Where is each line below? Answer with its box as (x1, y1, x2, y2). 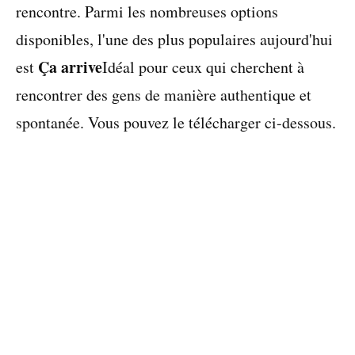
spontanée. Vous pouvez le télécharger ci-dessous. (16, 112, 336, 133)
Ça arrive (38, 55, 102, 78)
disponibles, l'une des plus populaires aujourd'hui (16, 29, 333, 50)
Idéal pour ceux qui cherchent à (102, 56, 304, 78)
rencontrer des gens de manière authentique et (16, 84, 311, 105)
